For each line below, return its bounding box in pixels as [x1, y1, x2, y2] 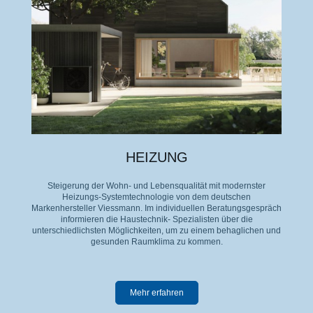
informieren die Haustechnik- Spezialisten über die [60, 214, 253, 225]
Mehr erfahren [129, 288, 184, 298]
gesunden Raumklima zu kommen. [90, 237, 223, 247]
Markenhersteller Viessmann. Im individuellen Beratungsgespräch [31, 203, 282, 214]
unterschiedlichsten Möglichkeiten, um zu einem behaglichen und [32, 226, 281, 236]
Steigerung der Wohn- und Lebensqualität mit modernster [48, 181, 265, 191]
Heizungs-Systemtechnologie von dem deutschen [62, 192, 251, 203]
